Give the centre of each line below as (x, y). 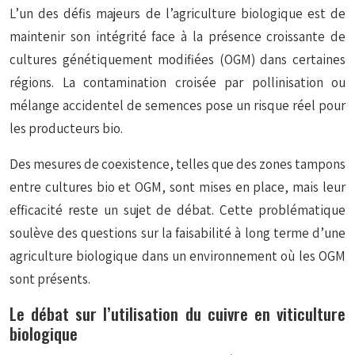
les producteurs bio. (66, 128)
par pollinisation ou (281, 82)
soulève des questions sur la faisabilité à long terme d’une (177, 233)
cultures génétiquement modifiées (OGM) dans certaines (177, 59)
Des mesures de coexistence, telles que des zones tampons (177, 164)
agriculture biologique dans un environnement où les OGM (177, 256)
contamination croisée (150, 82)
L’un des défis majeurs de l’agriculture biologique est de (177, 13)
